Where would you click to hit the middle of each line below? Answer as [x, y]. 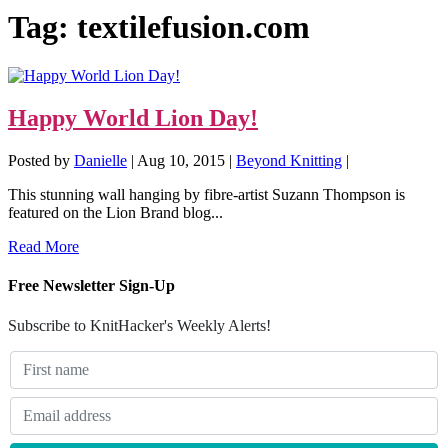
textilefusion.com [193, 26]
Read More [43, 247]
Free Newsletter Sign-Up [91, 286]
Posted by [41, 161]
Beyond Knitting [289, 161]
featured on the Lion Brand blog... [115, 213]
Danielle [100, 161]
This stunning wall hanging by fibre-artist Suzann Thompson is [206, 195]
